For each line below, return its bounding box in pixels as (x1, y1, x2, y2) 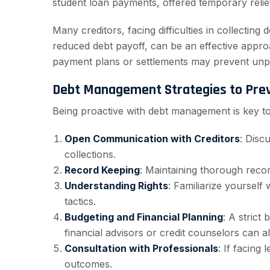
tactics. (64, 195, 96, 208)
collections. (64, 148, 116, 161)
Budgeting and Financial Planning (64, 211, 223, 224)
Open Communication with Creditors (64, 133, 240, 145)
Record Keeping (64, 164, 140, 177)
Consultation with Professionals (64, 242, 218, 255)
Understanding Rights (64, 180, 168, 192)
